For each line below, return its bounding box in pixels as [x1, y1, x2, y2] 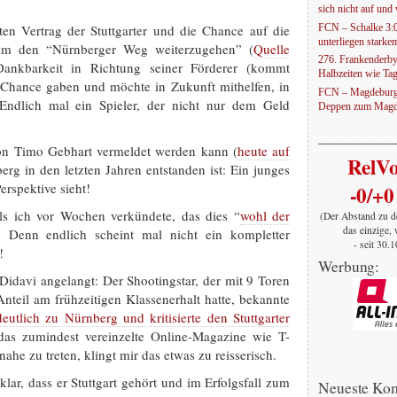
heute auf [237, 141, 291, 160]
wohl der [239, 206, 291, 224]
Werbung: [318, 256, 380, 277]
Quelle [253, 39, 290, 58]
